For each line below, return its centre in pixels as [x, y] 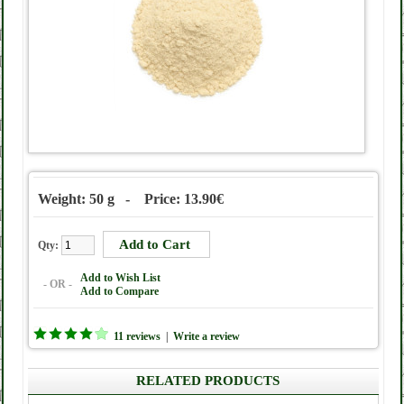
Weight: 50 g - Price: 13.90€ [131, 199]
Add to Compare [119, 291]
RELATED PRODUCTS [208, 381]
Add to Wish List [120, 278]
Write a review [207, 336]
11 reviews [137, 336]
